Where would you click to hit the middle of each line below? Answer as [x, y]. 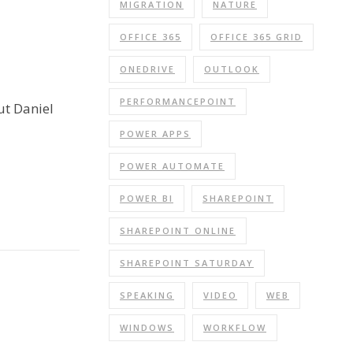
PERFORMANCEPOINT [178, 101]
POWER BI [147, 198]
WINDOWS [147, 327]
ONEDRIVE [147, 69]
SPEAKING [147, 295]
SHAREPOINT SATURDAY [187, 263]
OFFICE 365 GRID [256, 37]
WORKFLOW [235, 327]
